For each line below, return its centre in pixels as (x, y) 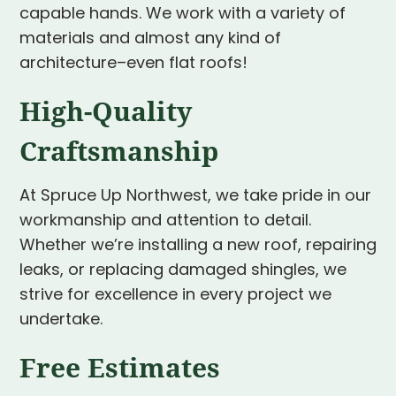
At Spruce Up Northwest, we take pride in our (195, 197)
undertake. (61, 321)
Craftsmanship (119, 151)
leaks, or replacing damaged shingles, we (183, 271)
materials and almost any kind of (150, 40)
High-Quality (106, 111)
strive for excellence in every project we (175, 296)
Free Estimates (120, 367)
